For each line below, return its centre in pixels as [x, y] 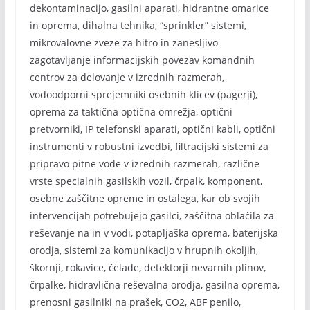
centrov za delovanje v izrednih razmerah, [127, 77]
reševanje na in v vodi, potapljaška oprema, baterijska [154, 233]
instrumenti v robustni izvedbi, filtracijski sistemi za [149, 146]
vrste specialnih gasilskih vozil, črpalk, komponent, [146, 181]
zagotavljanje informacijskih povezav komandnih [142, 60]
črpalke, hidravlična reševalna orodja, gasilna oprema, [154, 285]
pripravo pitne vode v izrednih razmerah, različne [144, 164]
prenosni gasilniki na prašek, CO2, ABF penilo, [135, 302]
